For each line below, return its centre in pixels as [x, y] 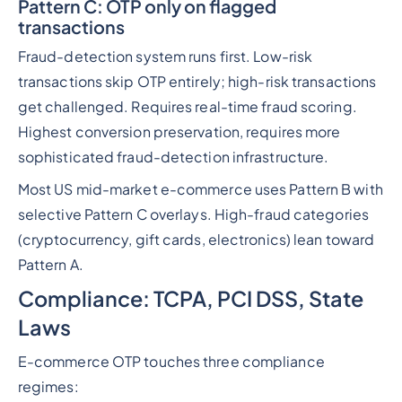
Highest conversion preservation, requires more [179, 132]
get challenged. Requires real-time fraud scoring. [187, 107]
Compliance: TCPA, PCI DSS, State [190, 299]
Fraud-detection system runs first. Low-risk [165, 57]
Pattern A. [50, 265]
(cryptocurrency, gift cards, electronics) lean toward [196, 240]
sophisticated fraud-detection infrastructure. [173, 157]
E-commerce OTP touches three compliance [171, 361]
